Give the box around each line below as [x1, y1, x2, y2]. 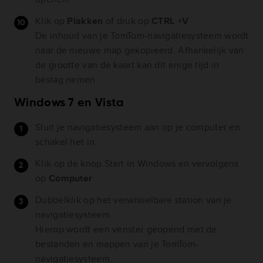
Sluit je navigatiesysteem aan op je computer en [35, 120, 241, 134]
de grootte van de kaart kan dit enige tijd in [35, 58, 220, 72]
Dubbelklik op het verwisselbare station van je [35, 193, 232, 207]
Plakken [67, 14, 106, 28]
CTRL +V [151, 14, 191, 28]
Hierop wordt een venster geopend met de [35, 222, 217, 237]
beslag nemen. [35, 73, 98, 87]
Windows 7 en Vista [14, 97, 124, 110]
